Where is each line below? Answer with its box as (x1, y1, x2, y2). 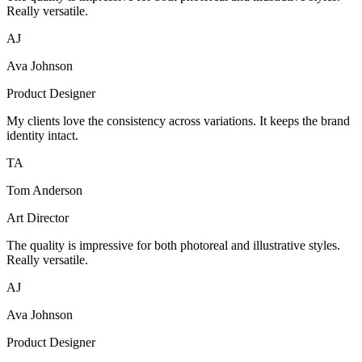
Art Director (6, 211, 69, 225)
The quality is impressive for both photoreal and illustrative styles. (6, 238, 340, 253)
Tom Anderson (6, 183, 82, 198)
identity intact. (6, 128, 78, 143)
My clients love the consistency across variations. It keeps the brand (6, 114, 350, 128)
